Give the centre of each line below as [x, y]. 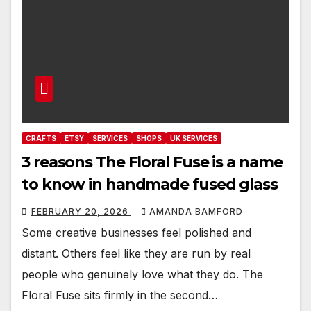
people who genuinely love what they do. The [142, 274]
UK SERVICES [194, 138]
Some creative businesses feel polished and [136, 232]
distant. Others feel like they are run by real [136, 253]
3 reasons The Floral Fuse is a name [152, 162]
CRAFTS [41, 138]
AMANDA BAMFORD [196, 211]
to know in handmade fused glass [150, 184]
